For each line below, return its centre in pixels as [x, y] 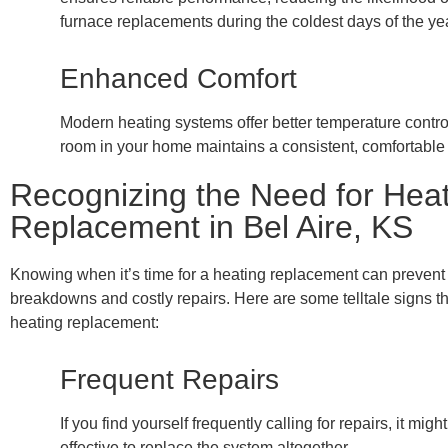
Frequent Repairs [169, 379]
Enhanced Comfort [178, 78]
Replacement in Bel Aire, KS [211, 226]
